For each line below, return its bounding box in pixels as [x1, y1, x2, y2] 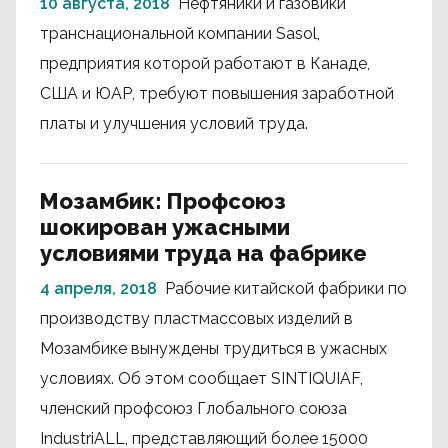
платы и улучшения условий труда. [40, 114, 308, 133]
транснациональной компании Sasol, [40, 24, 320, 43]
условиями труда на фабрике [40, 240, 367, 266]
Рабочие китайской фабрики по [165, 279, 407, 298]
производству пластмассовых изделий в [40, 309, 353, 328]
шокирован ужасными [40, 214, 290, 240]
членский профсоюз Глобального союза [40, 399, 347, 418]
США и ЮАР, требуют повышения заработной [40, 84, 394, 103]
